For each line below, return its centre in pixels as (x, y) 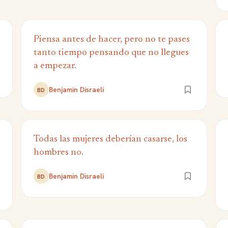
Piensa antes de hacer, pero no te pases (111, 39)
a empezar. (55, 66)
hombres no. (58, 152)
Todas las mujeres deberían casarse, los (110, 139)
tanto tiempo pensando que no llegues (111, 53)
